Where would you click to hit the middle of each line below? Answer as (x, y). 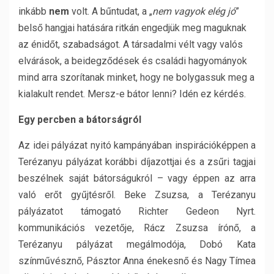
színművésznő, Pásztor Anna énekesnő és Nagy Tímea (137, 261)
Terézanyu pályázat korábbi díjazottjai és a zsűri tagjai (137, 162)
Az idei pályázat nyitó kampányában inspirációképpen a (137, 145)
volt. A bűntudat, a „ (111, 11)
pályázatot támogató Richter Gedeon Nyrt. (137, 211)
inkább (34, 11)
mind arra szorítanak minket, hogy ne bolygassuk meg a (136, 77)
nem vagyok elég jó (194, 11)
